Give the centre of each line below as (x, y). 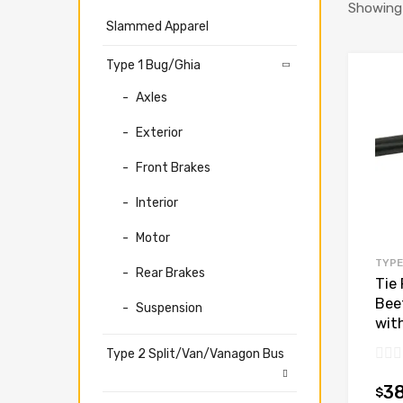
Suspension (169, 307)
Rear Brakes (170, 272)
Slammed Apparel (157, 26)
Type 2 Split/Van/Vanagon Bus (195, 353)
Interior (157, 202)
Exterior (159, 132)
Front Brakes (173, 167)
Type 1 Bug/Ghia (153, 64)
